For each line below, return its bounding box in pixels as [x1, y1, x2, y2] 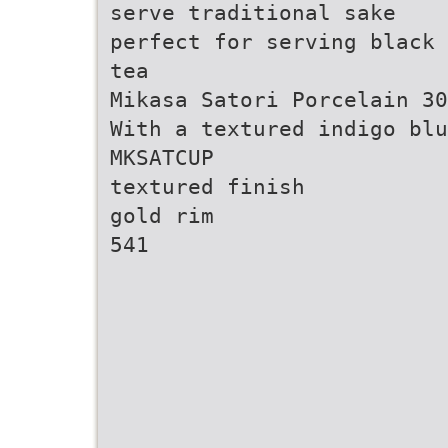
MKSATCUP [110, 145, 214, 170]
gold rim [110, 203, 214, 228]
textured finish [110, 174, 305, 199]
